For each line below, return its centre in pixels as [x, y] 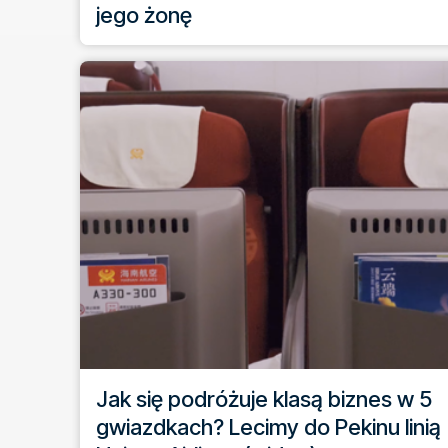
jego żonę [144, 15]
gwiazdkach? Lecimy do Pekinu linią [268, 427]
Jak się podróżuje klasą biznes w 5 [264, 399]
